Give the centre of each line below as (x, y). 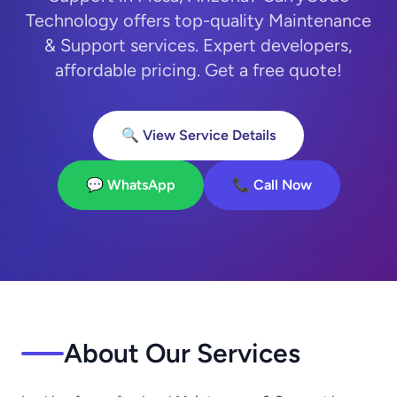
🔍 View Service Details (198, 135)
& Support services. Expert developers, (198, 45)
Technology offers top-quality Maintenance (198, 20)
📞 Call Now (272, 185)
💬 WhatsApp (130, 185)
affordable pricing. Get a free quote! (198, 70)
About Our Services (182, 353)
